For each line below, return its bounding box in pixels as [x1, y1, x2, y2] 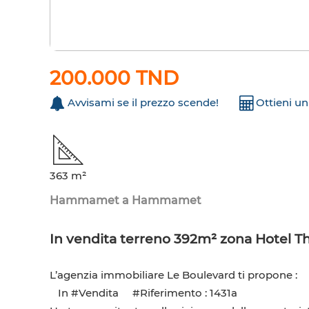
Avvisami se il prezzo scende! [68, 96, 219, 110]
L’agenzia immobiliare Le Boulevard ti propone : [50, 268, 297, 282]
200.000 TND [50, 66, 179, 90]
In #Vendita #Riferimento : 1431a [50, 286, 237, 300]
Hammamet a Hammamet [50, 194, 201, 208]
